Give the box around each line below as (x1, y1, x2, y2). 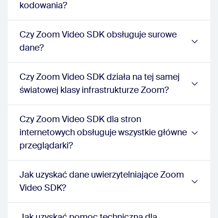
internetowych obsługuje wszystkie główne (19, 127, 187, 138)
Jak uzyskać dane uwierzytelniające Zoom (19, 169, 184, 181)
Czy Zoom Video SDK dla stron (19, 113, 141, 125)
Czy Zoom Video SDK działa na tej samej (19, 71, 180, 83)
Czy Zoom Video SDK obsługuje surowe (19, 29, 177, 40)
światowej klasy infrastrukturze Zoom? (19, 84, 169, 96)
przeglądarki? (19, 140, 73, 151)
